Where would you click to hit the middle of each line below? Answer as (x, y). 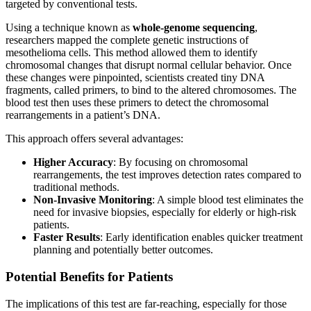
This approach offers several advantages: (94, 139)
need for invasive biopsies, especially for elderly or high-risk (165, 212)
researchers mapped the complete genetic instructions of (127, 40)
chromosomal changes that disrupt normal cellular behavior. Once (149, 65)
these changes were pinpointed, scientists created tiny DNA (135, 78)
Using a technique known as (69, 28)
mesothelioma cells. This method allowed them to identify (132, 53)
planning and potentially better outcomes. (123, 250)
